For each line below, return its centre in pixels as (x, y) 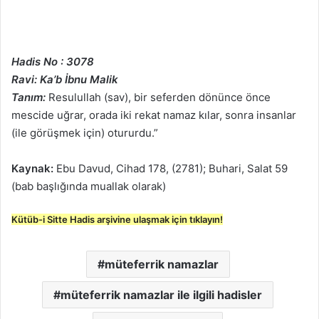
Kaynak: (32, 169)
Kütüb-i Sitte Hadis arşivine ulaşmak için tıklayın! (117, 220)
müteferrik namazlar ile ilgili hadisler (161, 295)
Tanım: (28, 98)
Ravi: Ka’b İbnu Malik (65, 80)
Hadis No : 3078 (53, 62)
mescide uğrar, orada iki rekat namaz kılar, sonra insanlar (154, 115)
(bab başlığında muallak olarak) (89, 187)
